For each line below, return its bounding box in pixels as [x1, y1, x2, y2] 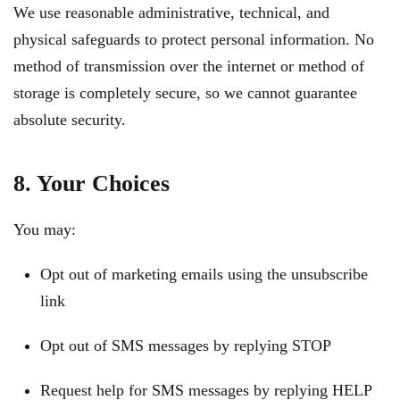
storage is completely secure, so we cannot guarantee [13, 84, 357, 102]
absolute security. [13, 111, 126, 129]
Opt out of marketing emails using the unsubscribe [40, 265, 368, 283]
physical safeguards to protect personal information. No [13, 30, 374, 48]
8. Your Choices [13, 171, 170, 196]
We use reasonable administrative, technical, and [13, 4, 329, 21]
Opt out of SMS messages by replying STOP [40, 337, 331, 354]
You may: [13, 221, 76, 238]
